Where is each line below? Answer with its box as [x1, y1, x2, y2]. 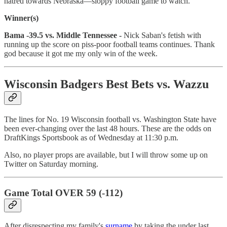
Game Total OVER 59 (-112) [4, 187, 123, 198]
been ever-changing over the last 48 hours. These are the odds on [4, 124, 211, 133]
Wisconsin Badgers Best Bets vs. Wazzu [4, 77, 209, 91]
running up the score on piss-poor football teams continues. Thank [4, 40, 215, 49]
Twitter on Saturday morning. [4, 159, 98, 168]
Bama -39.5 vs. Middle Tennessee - [4, 30, 122, 40]
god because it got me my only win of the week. [4, 49, 158, 58]
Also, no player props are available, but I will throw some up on [4, 150, 208, 159]
